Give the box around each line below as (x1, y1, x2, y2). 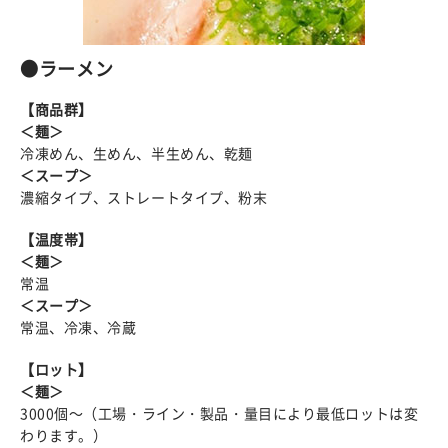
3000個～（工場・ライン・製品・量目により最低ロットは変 (20, 402, 419, 423)
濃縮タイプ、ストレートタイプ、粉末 (20, 186, 268, 207)
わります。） (20, 424, 108, 445)
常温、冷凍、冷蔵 (20, 316, 137, 337)
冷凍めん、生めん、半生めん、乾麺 (20, 142, 253, 163)
